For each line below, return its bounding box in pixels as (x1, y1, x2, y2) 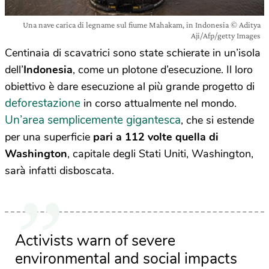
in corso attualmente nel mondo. (80, 96, 237, 110)
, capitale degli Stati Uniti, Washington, (67, 147, 253, 161)
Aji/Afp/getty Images (191, 31, 261, 40)
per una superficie (5, 130, 93, 144)
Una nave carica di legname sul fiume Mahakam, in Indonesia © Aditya (23, 20, 261, 29)
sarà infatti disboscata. (5, 163, 114, 178)
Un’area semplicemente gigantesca (5, 112, 181, 128)
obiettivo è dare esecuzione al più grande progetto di (5, 79, 255, 94)
